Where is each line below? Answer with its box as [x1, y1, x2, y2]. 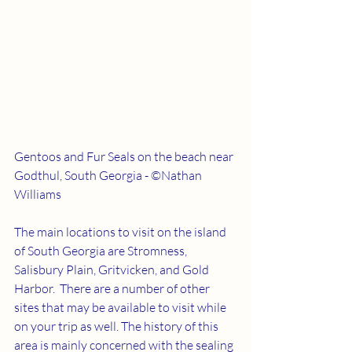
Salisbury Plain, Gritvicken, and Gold [14, 261, 211, 277]
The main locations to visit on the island [14, 223, 229, 240]
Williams [14, 185, 61, 202]
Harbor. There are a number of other [14, 280, 212, 296]
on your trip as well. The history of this [14, 317, 221, 334]
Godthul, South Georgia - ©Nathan [14, 167, 204, 183]
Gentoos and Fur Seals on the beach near [14, 148, 236, 164]
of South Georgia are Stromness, [14, 242, 189, 258]
